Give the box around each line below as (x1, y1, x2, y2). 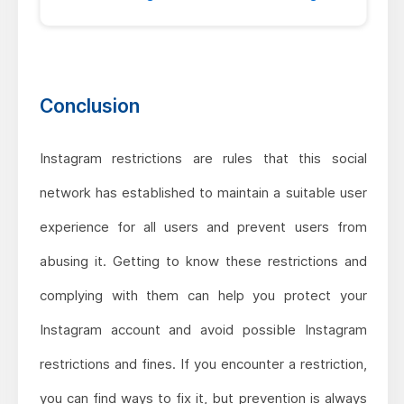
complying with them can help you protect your (39, 287, 367, 305)
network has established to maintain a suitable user (39, 184, 367, 202)
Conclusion (39, 95, 140, 118)
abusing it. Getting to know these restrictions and (39, 252, 367, 271)
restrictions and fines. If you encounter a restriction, (39, 355, 367, 373)
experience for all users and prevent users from (39, 218, 367, 236)
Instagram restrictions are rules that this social (39, 150, 367, 168)
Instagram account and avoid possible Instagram (39, 321, 367, 339)
